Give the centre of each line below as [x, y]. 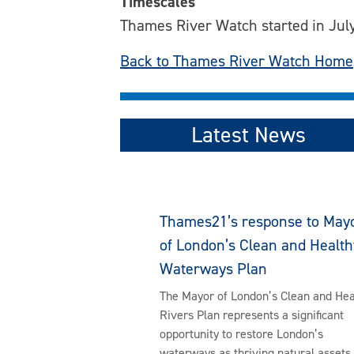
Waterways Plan [213, 269]
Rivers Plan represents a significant [252, 315]
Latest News [249, 135]
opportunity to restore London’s [241, 334]
